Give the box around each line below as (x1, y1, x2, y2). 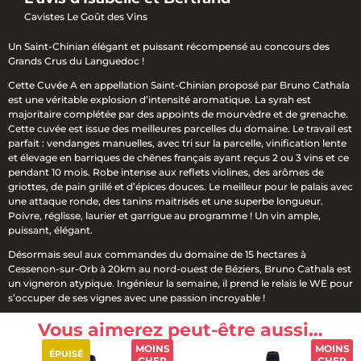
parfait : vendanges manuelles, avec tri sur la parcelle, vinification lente (8, 137, 346, 150)
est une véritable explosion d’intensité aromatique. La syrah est (8, 93, 311, 106)
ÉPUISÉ (48, 347, 83, 359)
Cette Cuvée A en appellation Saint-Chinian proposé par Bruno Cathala (8, 79, 350, 92)
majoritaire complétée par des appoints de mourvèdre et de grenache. (8, 108, 348, 121)
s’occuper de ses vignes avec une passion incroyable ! (8, 292, 265, 305)
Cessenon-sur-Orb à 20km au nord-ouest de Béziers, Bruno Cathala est (8, 263, 351, 276)
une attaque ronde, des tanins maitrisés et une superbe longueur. (8, 195, 323, 208)
